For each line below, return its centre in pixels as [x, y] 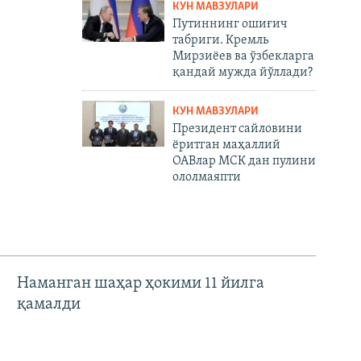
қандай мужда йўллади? [242, 72]
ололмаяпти [206, 177]
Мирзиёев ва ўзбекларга [243, 56]
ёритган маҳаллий [226, 145]
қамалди [48, 305]
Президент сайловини [237, 129]
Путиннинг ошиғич [230, 24]
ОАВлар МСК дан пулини [244, 161]
